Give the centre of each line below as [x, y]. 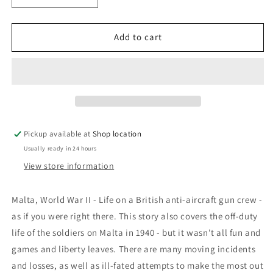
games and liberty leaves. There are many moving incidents [134, 249]
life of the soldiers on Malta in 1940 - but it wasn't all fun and [136, 232]
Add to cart [138, 37]
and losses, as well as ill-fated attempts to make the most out [138, 265]
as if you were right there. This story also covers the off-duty [135, 216]
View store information [69, 165]
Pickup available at [58, 133]
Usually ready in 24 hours [60, 148]
